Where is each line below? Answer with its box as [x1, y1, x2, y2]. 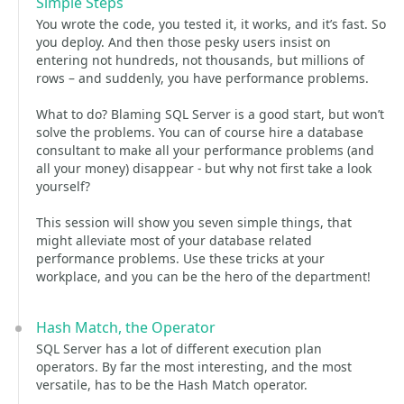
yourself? [36, 178, 90, 195]
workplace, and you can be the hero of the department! [36, 268, 371, 285]
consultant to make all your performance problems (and [36, 142, 374, 159]
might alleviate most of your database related [36, 232, 312, 249]
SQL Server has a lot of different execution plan [36, 340, 322, 357]
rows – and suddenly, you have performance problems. [36, 69, 369, 87]
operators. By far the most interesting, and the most [36, 358, 352, 375]
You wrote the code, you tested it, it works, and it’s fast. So [36, 15, 386, 32]
